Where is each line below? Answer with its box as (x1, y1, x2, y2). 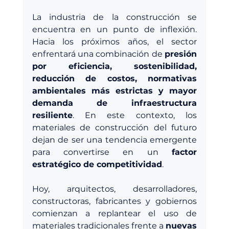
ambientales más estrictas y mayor (32, 85, 197, 96)
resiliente (32, 110, 73, 120)
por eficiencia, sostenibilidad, (32, 61, 197, 71)
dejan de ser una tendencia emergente (32, 134, 197, 145)
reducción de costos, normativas (32, 73, 197, 83)
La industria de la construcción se (32, 12, 197, 22)
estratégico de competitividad (32, 159, 162, 169)
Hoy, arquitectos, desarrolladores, (32, 184, 197, 194)
